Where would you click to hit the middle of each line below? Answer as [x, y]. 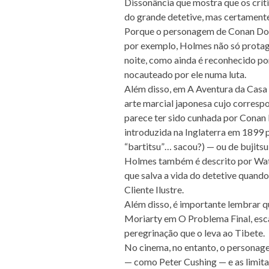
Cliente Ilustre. [154, 189]
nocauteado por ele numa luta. [185, 74]
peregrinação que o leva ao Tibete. [195, 233]
